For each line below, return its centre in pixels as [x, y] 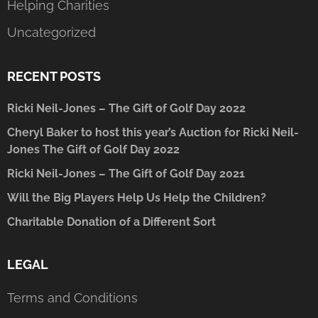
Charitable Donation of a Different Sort [111, 221]
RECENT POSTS [54, 76]
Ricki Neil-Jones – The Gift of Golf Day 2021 [126, 173]
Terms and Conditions [72, 297]
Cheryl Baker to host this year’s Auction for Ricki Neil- [153, 132]
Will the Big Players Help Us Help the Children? [137, 197]
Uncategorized [51, 32]
